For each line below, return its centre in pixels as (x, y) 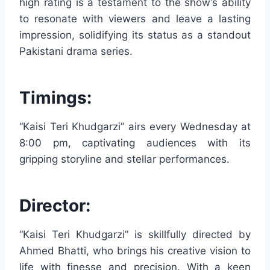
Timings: (55, 97)
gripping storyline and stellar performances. (124, 159)
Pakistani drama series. (76, 51)
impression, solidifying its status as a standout (135, 35)
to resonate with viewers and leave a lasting (135, 18)
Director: (55, 205)
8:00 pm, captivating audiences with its (135, 143)
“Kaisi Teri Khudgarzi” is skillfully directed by (135, 234)
